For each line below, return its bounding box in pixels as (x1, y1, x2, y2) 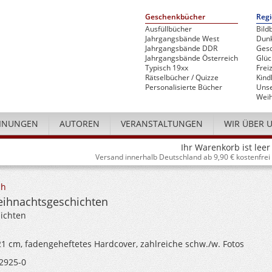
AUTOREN (59, 118, 100, 129)
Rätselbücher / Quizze (145, 72, 219, 83)
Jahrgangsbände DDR (145, 43, 217, 53)
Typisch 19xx (145, 63, 188, 73)
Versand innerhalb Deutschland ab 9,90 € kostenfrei (95, 152, 270, 161)
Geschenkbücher (145, 12, 205, 22)
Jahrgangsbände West (145, 33, 219, 44)
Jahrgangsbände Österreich (145, 53, 238, 63)
